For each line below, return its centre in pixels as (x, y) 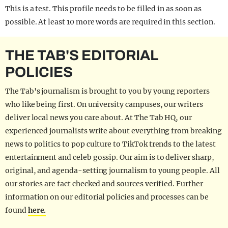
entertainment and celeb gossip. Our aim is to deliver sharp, (110, 157)
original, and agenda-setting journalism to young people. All (112, 170)
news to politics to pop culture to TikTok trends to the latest (110, 144)
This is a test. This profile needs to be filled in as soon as (103, 9)
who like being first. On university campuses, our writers (104, 104)
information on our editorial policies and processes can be (107, 197)
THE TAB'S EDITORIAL (82, 55)
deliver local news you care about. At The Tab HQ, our (99, 118)
